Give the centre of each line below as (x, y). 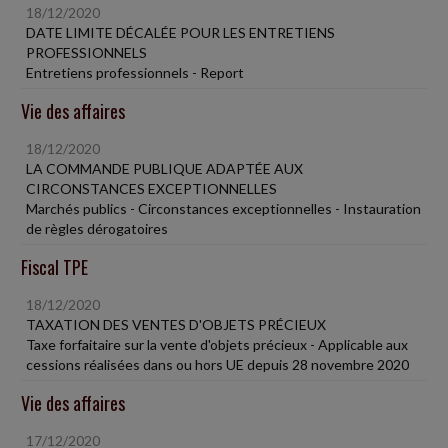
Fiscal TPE (54, 266)
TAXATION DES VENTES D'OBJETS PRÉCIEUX (176, 324)
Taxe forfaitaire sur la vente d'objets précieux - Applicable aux (217, 344)
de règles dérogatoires (97, 228)
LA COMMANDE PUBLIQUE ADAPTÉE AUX (164, 168)
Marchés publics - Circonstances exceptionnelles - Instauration (223, 208)
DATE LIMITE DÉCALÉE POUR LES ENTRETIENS (180, 32)
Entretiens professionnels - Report (135, 72)
